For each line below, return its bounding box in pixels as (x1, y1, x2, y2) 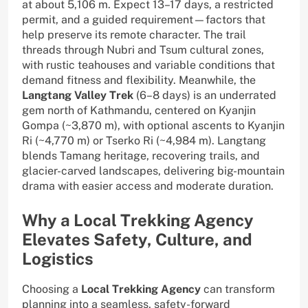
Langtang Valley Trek (22, 89, 133, 102)
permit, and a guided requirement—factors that (22, 13, 265, 27)
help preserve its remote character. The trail (22, 28, 246, 42)
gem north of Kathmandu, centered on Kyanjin (22, 104, 256, 118)
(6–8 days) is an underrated (133, 89, 276, 102)
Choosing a (22, 283, 81, 296)
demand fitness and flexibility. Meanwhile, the (22, 74, 256, 87)
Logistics (22, 249, 93, 269)
